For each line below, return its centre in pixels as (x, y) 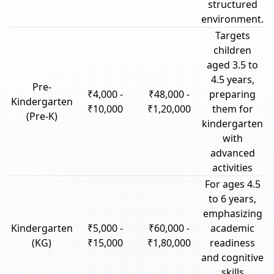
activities (232, 168)
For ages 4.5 (232, 184)
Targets (232, 35)
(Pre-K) (42, 116)
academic (232, 228)
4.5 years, (232, 80)
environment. (232, 19)
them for (232, 109)
